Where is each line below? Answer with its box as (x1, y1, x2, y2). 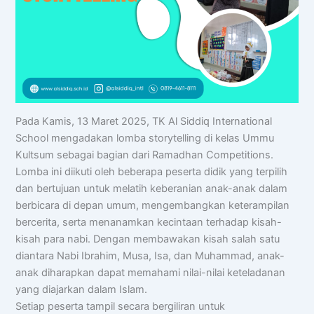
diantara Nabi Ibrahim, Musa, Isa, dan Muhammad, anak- (15, 250, 285, 263)
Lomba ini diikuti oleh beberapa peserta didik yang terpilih (15, 165, 288, 179)
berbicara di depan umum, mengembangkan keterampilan (15, 199, 290, 212)
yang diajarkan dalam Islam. (15, 283, 148, 296)
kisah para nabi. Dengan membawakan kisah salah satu (15, 233, 280, 246)
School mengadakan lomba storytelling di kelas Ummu (15, 132, 275, 145)
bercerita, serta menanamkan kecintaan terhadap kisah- (15, 216, 282, 229)
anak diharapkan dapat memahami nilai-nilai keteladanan (15, 266, 286, 280)
